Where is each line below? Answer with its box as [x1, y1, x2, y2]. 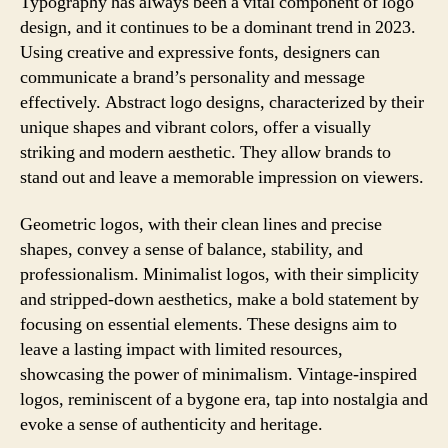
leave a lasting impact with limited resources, [20, 338, 343, 361]
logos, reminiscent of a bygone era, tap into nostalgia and [20, 388, 428, 411]
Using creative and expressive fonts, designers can [20, 40, 380, 64]
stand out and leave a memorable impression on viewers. [20, 165, 424, 189]
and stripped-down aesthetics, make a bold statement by [20, 288, 419, 311]
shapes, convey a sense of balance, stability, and [20, 238, 363, 261]
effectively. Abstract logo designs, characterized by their [20, 90, 424, 114]
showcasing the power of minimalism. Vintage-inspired [20, 363, 417, 386]
